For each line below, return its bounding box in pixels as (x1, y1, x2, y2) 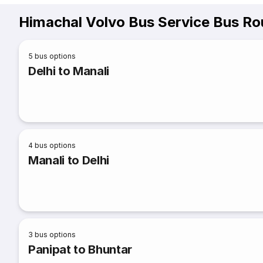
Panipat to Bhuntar (28, 242, 133, 257)
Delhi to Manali (28, 64, 110, 78)
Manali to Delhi (28, 153, 110, 167)
